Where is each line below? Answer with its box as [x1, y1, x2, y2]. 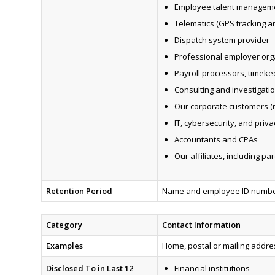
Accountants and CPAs [174, 134, 258, 145]
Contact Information [161, 219, 241, 231]
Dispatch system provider [174, 34, 269, 46]
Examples [45, 240, 83, 252]
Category [45, 219, 82, 231]
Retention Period [45, 185, 112, 197]
